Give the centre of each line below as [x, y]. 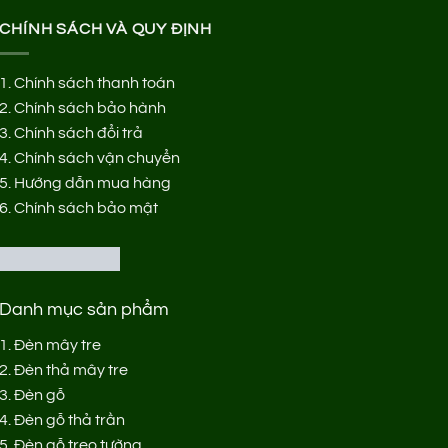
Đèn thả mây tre [71, 370]
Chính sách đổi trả [79, 133]
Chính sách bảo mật [86, 208]
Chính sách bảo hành [90, 108]
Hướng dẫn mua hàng [93, 183]
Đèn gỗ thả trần [70, 420]
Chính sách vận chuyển [97, 158]
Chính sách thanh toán [95, 83]
